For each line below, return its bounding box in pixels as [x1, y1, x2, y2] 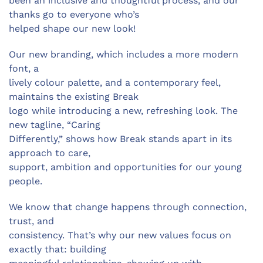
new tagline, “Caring [9, 119, 100, 131]
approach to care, [9, 147, 90, 159]
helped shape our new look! [9, 23, 141, 35]
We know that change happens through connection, [9, 201, 247, 213]
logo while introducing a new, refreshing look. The [9, 105, 238, 117]
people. [9, 176, 48, 187]
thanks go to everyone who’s [9, 9, 139, 21]
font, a [9, 63, 39, 75]
